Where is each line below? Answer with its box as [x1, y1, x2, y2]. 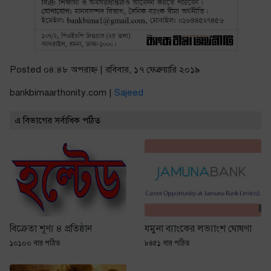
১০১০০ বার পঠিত [10, 239, 60, 248]
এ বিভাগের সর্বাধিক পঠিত [15, 114, 100, 126]
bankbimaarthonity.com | [10, 87, 114, 98]
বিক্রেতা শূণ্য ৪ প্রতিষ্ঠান [10, 223, 92, 235]
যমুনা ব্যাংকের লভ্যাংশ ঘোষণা [145, 223, 252, 235]
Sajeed [114, 87, 143, 98]
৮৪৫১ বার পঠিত [145, 239, 190, 248]
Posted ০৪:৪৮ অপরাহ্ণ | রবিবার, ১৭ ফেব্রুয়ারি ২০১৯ [10, 64, 200, 75]
